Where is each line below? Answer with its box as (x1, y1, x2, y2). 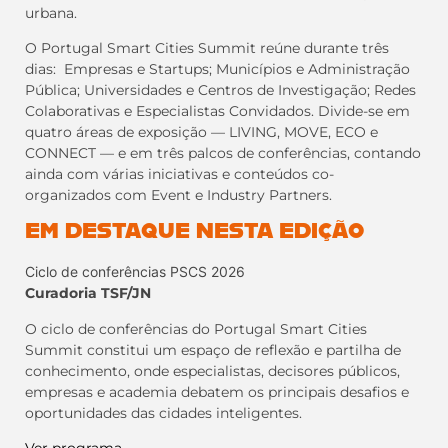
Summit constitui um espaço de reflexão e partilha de (25, 340, 401, 359)
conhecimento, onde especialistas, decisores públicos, (25, 361, 400, 380)
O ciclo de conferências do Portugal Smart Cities (25, 319, 367, 338)
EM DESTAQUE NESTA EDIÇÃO (25, 222, 364, 244)
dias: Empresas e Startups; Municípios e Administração (25, 59, 410, 78)
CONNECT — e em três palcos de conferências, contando (25, 143, 421, 162)
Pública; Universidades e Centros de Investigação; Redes (25, 80, 416, 99)
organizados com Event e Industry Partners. (25, 185, 332, 204)
